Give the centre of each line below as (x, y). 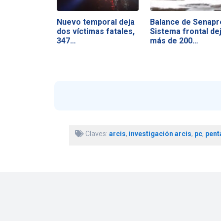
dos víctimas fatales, (95, 31)
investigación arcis (160, 134)
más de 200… (174, 40)
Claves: (96, 134)
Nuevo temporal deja (95, 22)
